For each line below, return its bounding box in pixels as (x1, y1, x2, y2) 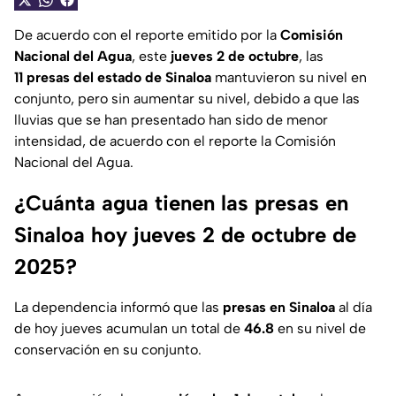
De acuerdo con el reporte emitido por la (14, 27, 280, 44)
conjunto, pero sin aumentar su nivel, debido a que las (14, 90, 360, 108)
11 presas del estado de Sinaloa (14, 69, 215, 87)
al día (335, 299, 372, 316)
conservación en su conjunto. (14, 341, 202, 359)
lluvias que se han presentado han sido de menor (14, 111, 328, 129)
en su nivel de (274, 320, 366, 338)
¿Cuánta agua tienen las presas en (14, 190, 348, 217)
